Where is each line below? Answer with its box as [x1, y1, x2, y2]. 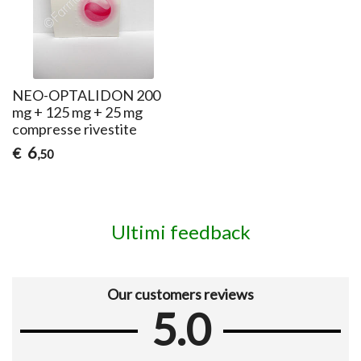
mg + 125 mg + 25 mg [12, 102, 143, 121]
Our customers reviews [107, 285, 254, 304]
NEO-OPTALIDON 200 [12, 85, 161, 104]
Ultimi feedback [110, 219, 251, 243]
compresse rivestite [12, 119, 138, 138]
